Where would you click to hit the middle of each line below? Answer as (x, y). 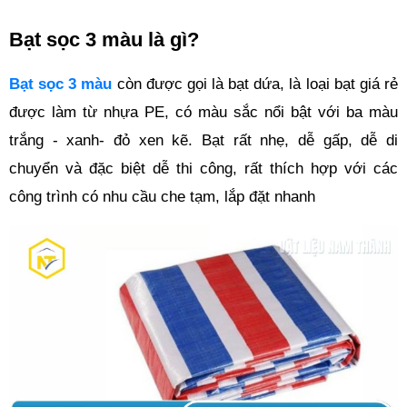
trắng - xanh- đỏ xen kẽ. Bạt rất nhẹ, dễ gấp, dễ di (203, 139)
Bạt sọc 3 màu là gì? (104, 39)
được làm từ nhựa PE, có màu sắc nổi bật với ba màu (203, 111)
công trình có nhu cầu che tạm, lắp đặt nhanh (162, 196)
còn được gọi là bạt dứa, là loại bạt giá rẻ (255, 83)
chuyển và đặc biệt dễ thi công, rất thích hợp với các (203, 168)
